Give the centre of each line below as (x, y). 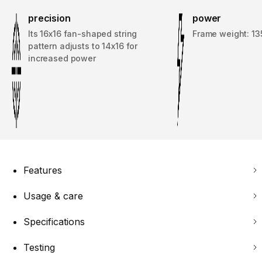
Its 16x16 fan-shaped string (83, 34)
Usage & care (53, 196)
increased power (62, 58)
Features (43, 170)
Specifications (54, 222)
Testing (39, 248)
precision (49, 18)
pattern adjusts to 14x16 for (83, 46)
